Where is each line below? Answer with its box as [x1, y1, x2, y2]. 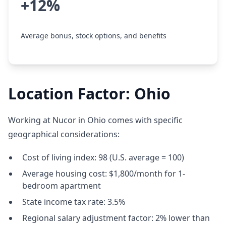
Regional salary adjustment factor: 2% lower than [22, 212, 210, 223]
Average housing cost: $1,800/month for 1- [22, 168, 185, 179]
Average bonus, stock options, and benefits [21, 31, 166, 40]
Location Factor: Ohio [8, 83, 171, 104]
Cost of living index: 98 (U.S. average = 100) [22, 152, 184, 163]
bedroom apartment [22, 180, 101, 191]
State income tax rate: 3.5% [22, 196, 125, 207]
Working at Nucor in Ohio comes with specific [8, 115, 183, 126]
